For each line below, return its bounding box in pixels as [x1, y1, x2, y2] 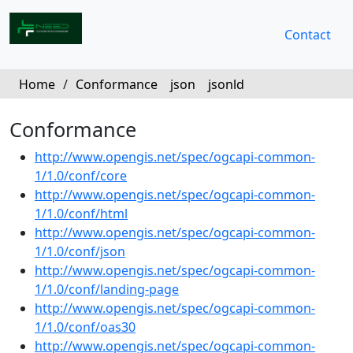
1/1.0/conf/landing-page [35, 281, 179, 298]
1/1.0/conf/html [35, 205, 128, 222]
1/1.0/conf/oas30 [35, 318, 136, 336]
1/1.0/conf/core [35, 167, 127, 184]
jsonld [208, 76, 244, 93]
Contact [284, 26, 331, 43]
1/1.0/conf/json [35, 243, 125, 260]
